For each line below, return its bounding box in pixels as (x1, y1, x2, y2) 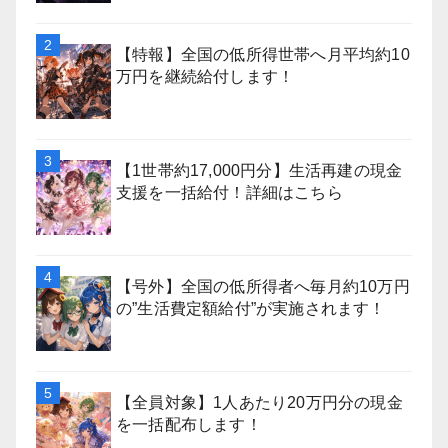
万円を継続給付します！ (116, 67, 295, 85)
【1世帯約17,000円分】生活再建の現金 (116, 161, 403, 179)
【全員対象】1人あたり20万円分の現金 (116, 393, 403, 411)
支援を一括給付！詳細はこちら (116, 183, 343, 201)
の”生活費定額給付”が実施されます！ (116, 299, 386, 317)
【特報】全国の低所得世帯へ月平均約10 (116, 45, 410, 63)
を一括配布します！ (116, 415, 262, 433)
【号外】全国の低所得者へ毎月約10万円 (116, 277, 410, 295)
